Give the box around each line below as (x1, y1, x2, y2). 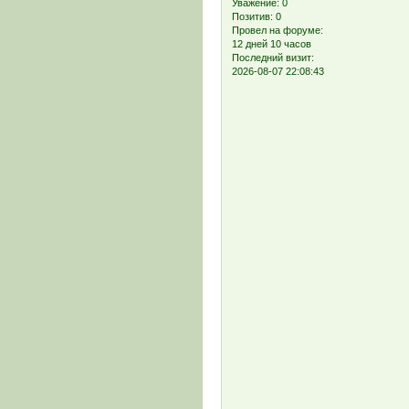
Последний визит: (231, 52, 314, 64)
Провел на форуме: (231, 25, 323, 37)
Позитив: (231, 11, 273, 23)
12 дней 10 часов (231, 38, 311, 50)
